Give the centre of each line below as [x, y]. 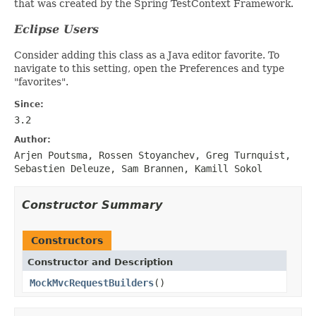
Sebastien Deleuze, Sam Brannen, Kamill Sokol [138, 168]
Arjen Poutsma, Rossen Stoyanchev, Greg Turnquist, [152, 155]
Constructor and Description [100, 262]
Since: [29, 104]
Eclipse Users [56, 29]
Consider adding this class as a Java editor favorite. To [147, 55]
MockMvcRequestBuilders [92, 282]
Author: [32, 139]
